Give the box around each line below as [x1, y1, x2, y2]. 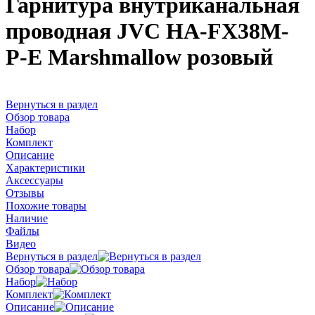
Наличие [6, 212, 48, 224]
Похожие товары [6, 199, 86, 212]
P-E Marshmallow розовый [6, 44, 273, 70]
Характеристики [6, 161, 85, 174]
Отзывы [6, 186, 44, 199]
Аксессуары [6, 174, 63, 186]
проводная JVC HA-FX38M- [6, 18, 289, 44]
